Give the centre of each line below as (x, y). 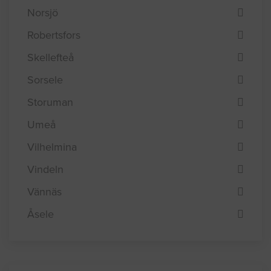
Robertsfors (54, 35)
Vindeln (45, 169)
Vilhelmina (52, 147)
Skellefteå (51, 57)
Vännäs (44, 191)
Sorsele (45, 80)
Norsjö (43, 12)
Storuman (50, 102)
